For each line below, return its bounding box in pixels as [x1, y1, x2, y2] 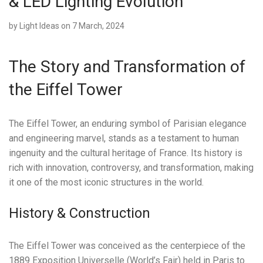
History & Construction [9, 205, 150, 222]
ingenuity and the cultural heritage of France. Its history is [9, 147, 242, 159]
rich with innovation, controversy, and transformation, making [9, 162, 254, 174]
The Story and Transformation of [9, 57, 245, 77]
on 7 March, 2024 [61, 21, 124, 31]
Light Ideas [19, 21, 59, 31]
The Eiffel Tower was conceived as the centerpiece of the [9, 240, 245, 252]
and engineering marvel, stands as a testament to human [9, 133, 239, 144]
